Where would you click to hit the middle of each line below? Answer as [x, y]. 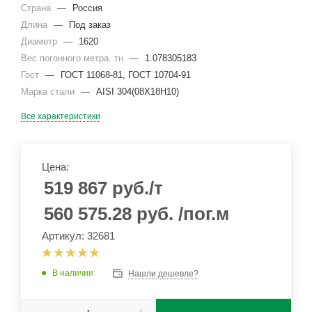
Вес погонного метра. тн [73, 58]
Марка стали [49, 92]
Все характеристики [61, 116]
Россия [87, 8]
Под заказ [90, 25]
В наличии [73, 273]
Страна [37, 8]
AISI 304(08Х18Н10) [138, 92]
